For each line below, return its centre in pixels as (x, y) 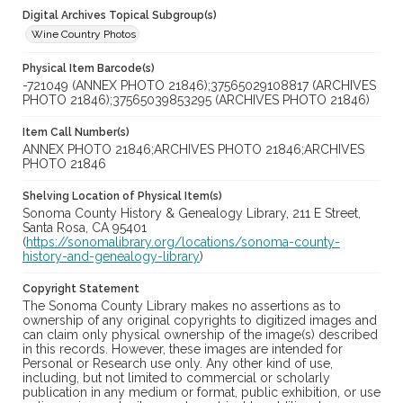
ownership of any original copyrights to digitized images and (200, 321)
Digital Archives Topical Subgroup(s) (120, 16)
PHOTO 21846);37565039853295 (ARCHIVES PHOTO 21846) (196, 100)
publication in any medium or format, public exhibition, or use (201, 393)
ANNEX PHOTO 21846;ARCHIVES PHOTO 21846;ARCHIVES (193, 150)
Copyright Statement (81, 289)
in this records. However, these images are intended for (183, 349)
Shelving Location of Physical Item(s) (122, 197)
